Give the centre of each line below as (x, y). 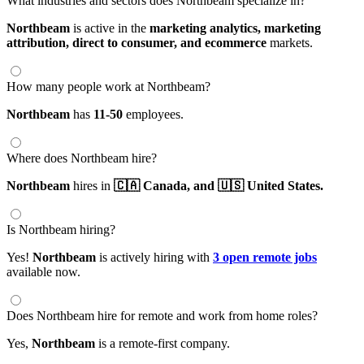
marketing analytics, (207, 28)
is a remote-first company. (162, 344)
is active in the (110, 28)
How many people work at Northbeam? (108, 87)
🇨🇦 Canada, (154, 186)
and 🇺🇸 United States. (258, 186)
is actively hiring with (154, 258)
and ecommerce (223, 43)
